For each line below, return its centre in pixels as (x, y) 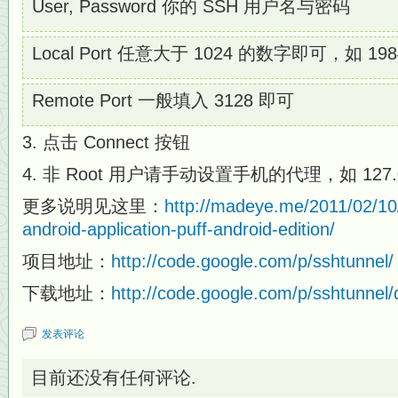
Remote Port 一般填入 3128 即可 (163, 100)
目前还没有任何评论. (114, 378)
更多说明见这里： (93, 206)
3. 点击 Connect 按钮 (106, 142)
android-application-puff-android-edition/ (179, 229)
